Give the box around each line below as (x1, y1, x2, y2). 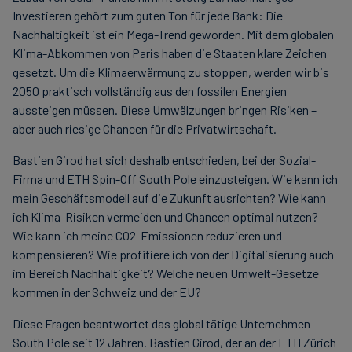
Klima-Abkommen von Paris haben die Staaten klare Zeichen (13, 46, 327, 60)
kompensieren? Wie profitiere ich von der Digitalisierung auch (13, 247, 334, 262)
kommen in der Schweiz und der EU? (13, 284, 201, 299)
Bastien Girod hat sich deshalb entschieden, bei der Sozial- (13, 152, 316, 167)
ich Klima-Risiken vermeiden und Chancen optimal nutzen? (13, 209, 318, 224)
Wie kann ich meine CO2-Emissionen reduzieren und (13, 228, 282, 243)
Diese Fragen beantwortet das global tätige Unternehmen (13, 316, 310, 331)
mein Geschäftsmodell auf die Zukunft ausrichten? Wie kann (13, 190, 326, 205)
